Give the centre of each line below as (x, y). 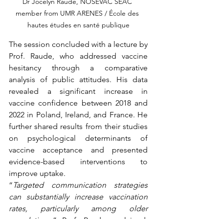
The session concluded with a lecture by (78, 44)
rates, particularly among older (78, 209)
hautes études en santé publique (78, 25)
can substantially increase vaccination (78, 197)
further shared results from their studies (78, 127)
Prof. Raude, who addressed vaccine (78, 56)
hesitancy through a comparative (78, 68)
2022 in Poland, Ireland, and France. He (78, 115)
